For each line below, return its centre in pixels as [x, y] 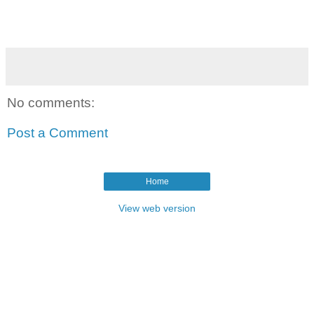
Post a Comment [57, 133]
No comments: [51, 102]
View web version [157, 208]
